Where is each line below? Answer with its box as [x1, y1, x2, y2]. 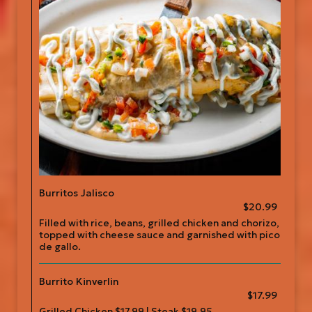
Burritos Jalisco [39, 187, 114, 199]
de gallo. [39, 241, 81, 253]
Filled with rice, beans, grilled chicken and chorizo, [39, 217, 279, 229]
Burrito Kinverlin [39, 275, 119, 288]
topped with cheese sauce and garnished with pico [39, 229, 280, 241]
